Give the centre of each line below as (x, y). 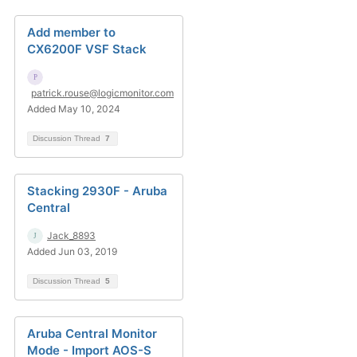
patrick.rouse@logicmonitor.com (102, 93)
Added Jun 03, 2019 (72, 251)
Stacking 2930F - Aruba (97, 191)
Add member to (71, 32)
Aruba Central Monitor (92, 333)
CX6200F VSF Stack (87, 49)
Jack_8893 (71, 235)
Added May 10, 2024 (74, 109)
